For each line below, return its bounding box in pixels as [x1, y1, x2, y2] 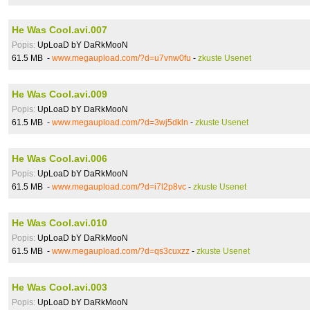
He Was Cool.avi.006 [12, 153, 107, 164]
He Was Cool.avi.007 [12, 24, 107, 35]
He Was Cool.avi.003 [12, 282, 107, 293]
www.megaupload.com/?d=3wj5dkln [52, 118, 188, 127]
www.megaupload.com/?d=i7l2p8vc [52, 182, 186, 192]
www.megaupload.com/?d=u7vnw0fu [52, 53, 191, 63]
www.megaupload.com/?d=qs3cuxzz [52, 246, 190, 256]
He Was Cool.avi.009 [12, 89, 107, 100]
